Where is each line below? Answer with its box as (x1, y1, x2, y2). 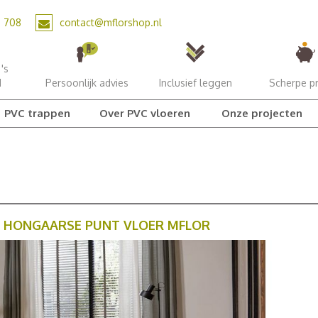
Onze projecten (221, 106, 302, 120)
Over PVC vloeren (99, 106, 191, 120)
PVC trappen (4, 106, 70, 120)
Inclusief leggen (158, 77, 232, 89)
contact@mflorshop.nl (60, 16, 162, 28)
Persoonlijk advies (45, 77, 128, 89)
